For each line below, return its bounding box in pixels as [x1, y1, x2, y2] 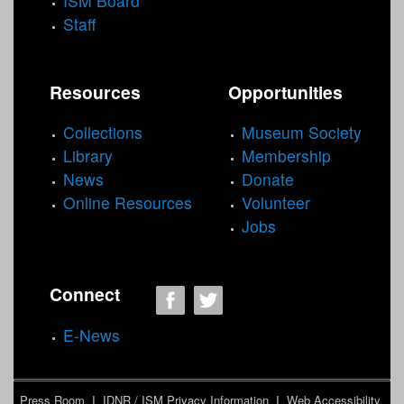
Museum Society [242, 121, 362, 144]
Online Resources [63, 191, 192, 215]
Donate [242, 168, 294, 191]
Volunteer [242, 191, 310, 215]
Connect [50, 280, 120, 307]
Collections [63, 121, 142, 144]
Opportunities [228, 78, 343, 105]
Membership [242, 144, 331, 168]
